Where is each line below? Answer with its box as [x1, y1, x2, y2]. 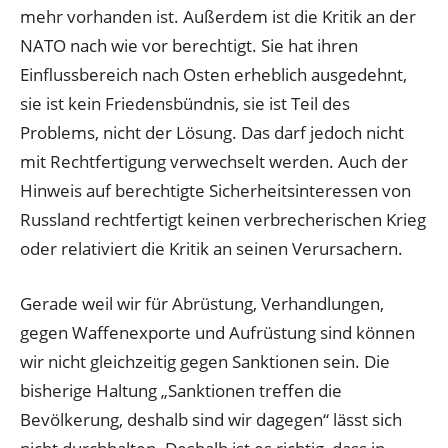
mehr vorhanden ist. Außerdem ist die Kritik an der [20, 5, 416, 29]
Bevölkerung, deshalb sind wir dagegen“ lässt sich [20, 407, 402, 431]
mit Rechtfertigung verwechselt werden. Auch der [20, 150, 408, 174]
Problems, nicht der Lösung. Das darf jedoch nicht [20, 121, 404, 145]
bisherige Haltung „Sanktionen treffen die [20, 378, 342, 402]
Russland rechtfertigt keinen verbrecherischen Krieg [20, 208, 426, 232]
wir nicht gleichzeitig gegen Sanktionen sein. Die [20, 349, 390, 373]
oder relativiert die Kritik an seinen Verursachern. [20, 237, 403, 261]
